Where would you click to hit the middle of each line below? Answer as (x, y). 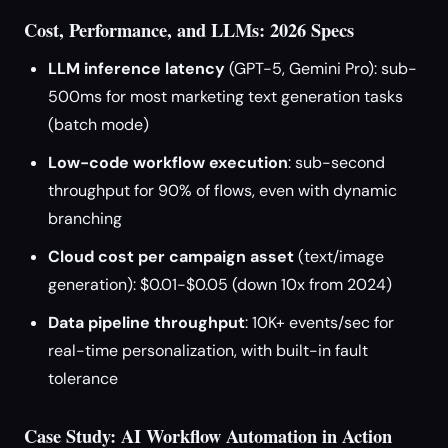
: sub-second (336, 162)
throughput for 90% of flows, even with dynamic (222, 190)
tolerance (83, 378)
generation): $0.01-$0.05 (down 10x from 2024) (220, 284)
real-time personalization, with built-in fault (208, 350)
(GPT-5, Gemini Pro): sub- (321, 68)
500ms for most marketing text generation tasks (225, 96)
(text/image (339, 256)
